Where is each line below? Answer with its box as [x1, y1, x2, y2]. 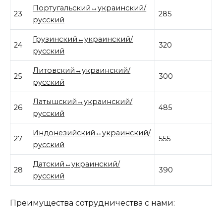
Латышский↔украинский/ [33, 97, 133, 106]
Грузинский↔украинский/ [33, 34, 133, 44]
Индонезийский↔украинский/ [33, 128, 151, 137]
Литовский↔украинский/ [33, 65, 131, 75]
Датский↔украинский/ [33, 159, 120, 168]
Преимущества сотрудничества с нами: [10, 198, 175, 208]
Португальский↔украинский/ [33, 3, 147, 12]
